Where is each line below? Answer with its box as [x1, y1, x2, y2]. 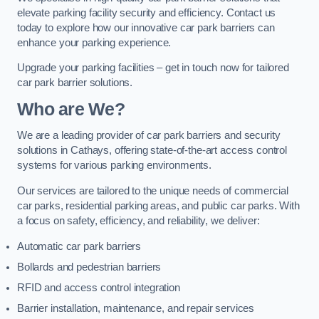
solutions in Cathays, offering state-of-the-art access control [17, 145, 287, 157]
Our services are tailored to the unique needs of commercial [17, 185, 288, 197]
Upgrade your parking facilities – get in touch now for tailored [17, 62, 289, 74]
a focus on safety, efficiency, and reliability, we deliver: [17, 215, 260, 226]
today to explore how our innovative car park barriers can [17, 21, 275, 33]
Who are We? [17, 99, 125, 119]
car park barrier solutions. [17, 77, 133, 89]
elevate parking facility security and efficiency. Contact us [17, 6, 276, 19]
